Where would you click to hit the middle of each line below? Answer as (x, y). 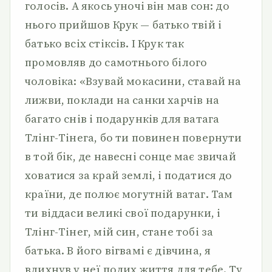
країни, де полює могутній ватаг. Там (129, 194)
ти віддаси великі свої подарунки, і (123, 213)
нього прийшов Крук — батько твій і (124, 25)
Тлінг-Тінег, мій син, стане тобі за (119, 232)
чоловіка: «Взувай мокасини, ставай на (133, 81)
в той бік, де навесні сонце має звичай (131, 156)
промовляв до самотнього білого (116, 62)
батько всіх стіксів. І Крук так (105, 43)
